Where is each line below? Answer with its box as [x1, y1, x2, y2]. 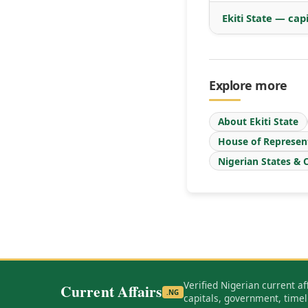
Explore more [209, 76, 287, 93]
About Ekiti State [218, 115, 298, 129]
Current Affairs [60, 280, 162, 302]
